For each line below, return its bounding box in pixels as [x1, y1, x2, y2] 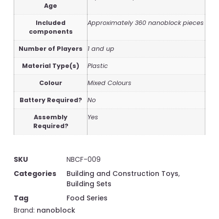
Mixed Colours [88, 78, 131, 87]
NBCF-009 [66, 154, 101, 164]
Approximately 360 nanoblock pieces [88, 18, 204, 27]
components [28, 27, 73, 36]
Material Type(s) [22, 61, 79, 70]
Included [36, 18, 66, 27]
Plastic [88, 61, 108, 70]
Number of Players [19, 44, 83, 53]
